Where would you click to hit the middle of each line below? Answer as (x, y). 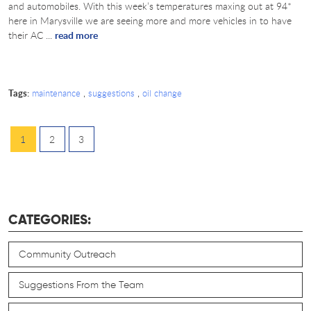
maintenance (56, 93)
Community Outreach (67, 254)
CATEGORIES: (50, 220)
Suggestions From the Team (81, 285)
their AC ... (32, 35)
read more (76, 35)
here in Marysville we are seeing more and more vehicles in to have (150, 21)
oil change (162, 93)
